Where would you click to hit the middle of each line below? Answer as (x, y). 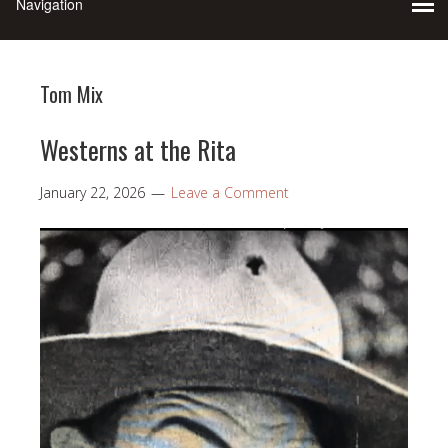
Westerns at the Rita (138, 149)
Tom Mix (71, 93)
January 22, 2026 (92, 192)
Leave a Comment (230, 192)
